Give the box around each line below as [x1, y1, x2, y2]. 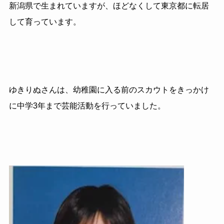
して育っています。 [8, 17, 81, 26]
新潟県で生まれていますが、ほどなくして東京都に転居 [8, 1, 209, 10]
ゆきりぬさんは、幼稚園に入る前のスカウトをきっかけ [8, 85, 209, 94]
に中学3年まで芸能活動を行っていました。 [8, 101, 165, 110]
